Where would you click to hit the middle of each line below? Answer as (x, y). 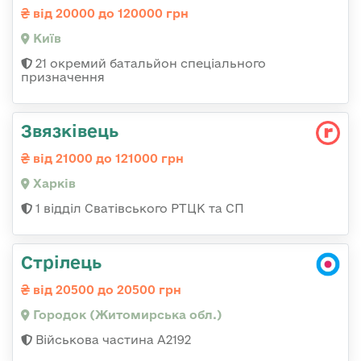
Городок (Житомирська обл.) (126, 315)
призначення (63, 77)
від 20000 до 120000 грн (109, 14)
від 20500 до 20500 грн (106, 290)
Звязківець (70, 131)
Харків (53, 184)
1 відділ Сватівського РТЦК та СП (138, 209)
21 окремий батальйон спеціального (149, 64)
